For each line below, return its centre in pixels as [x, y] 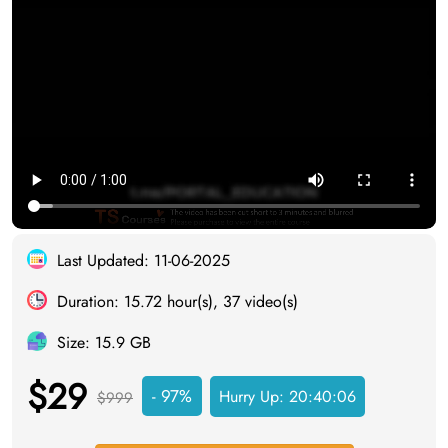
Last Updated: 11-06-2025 [143, 261]
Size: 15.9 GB [104, 343]
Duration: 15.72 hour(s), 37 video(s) [177, 302]
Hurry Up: [254, 397]
